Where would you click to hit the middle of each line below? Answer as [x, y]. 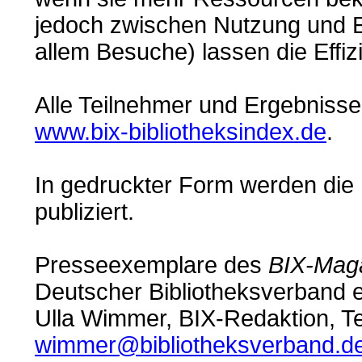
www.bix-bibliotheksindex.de [181, 131]
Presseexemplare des [152, 265]
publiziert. [84, 211]
